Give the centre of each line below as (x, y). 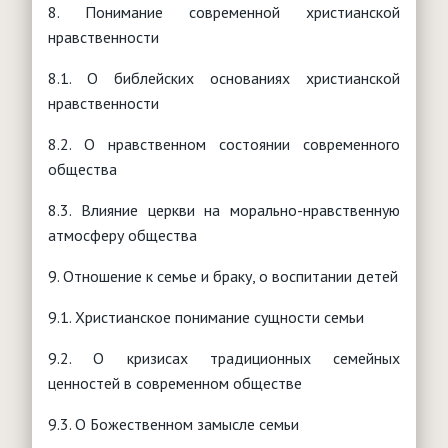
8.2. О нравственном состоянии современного (224, 143)
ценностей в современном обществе (175, 382)
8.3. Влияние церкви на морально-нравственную (224, 209)
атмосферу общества (122, 234)
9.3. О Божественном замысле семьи (173, 423)
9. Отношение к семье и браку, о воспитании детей (223, 275)
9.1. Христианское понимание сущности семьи (206, 316)
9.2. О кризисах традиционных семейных (224, 357)
